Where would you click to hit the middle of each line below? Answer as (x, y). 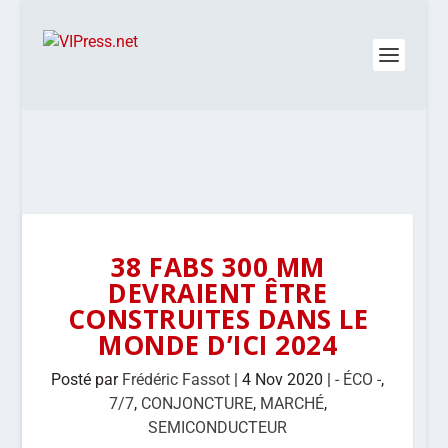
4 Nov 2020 (283, 379)
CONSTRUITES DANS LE (218, 319)
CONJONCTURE (196, 403)
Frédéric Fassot (176, 379)
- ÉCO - (358, 379)
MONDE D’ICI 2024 (218, 345)
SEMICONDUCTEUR (218, 427)
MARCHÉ (291, 403)
